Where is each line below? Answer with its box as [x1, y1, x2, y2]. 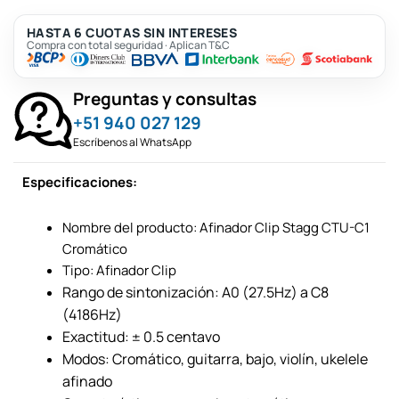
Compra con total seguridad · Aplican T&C [27, 37, 230, 53]
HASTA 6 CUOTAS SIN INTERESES [27, 23, 238, 41]
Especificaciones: [22, 173, 137, 192]
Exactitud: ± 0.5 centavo [62, 326, 220, 346]
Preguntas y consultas [73, 87, 256, 111]
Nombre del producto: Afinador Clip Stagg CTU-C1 [62, 217, 370, 237]
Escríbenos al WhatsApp [73, 134, 191, 151]
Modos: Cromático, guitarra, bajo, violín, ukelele [62, 348, 368, 369]
